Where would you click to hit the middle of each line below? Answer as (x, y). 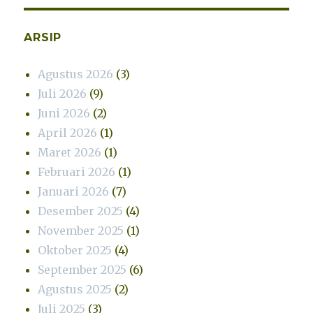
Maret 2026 (70, 152)
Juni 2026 (64, 113)
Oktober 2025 (75, 250)
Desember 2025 (81, 211)
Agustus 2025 (75, 289)
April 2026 (68, 132)
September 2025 (82, 269)
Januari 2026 (74, 191)
